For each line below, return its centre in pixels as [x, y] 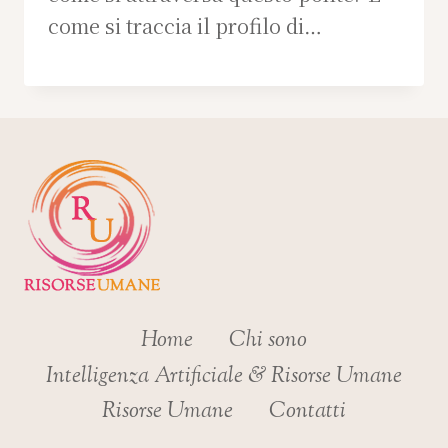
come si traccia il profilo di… [185, 25]
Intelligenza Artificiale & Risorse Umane [224, 376]
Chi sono [267, 341]
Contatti [307, 411]
